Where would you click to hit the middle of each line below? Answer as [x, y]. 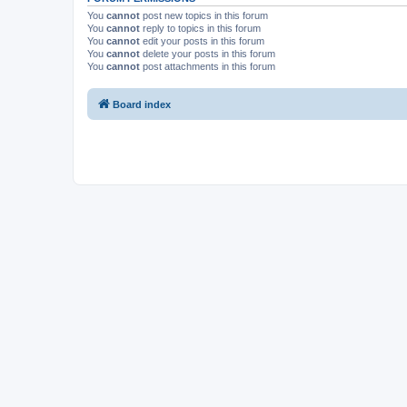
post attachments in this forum [208, 66]
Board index [142, 104]
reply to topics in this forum [200, 28]
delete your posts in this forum [208, 54]
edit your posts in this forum [202, 41]
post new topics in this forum [204, 15]
